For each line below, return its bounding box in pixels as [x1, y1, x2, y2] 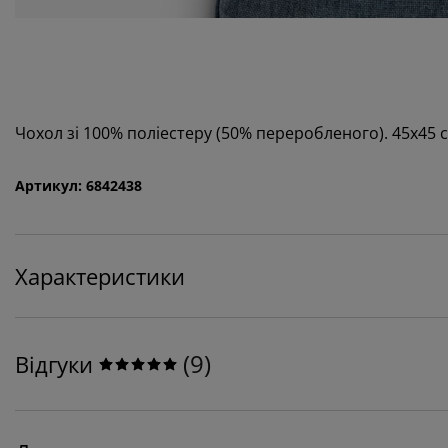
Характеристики [15, 261, 185, 292]
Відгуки [15, 349, 93, 380]
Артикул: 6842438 [15, 176, 142, 196]
